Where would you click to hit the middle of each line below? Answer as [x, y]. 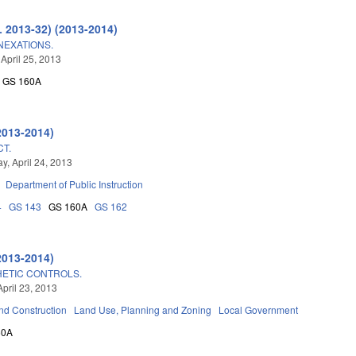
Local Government [259, 309]
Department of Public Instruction [75, 184]
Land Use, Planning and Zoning [143, 309]
